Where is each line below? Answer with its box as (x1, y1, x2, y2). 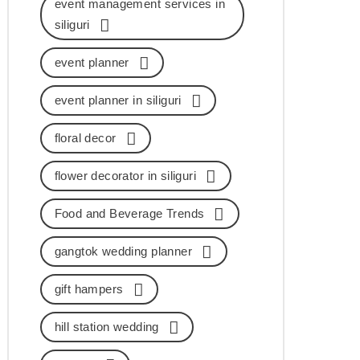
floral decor (54, 130, 117, 145)
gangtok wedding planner (54, 243, 193, 258)
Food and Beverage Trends (54, 206, 205, 220)
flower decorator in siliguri (54, 168, 197, 182)
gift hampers (54, 281, 124, 296)
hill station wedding (54, 319, 159, 333)
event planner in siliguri (54, 92, 182, 107)
